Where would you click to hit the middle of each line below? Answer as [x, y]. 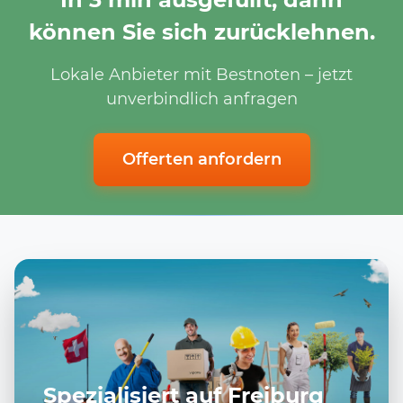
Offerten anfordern [201, 159]
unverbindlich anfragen [201, 99]
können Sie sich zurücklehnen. [201, 31]
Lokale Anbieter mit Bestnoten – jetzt [201, 74]
